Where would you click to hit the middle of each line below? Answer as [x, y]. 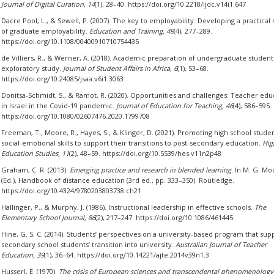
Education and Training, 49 [131, 31]
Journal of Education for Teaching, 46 [174, 106]
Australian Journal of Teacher [221, 244]
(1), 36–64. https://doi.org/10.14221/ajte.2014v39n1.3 [126, 255]
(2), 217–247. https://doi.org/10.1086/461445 [164, 217]
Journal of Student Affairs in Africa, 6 [120, 68]
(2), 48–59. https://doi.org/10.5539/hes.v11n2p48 [145, 153]
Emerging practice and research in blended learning [150, 170]
